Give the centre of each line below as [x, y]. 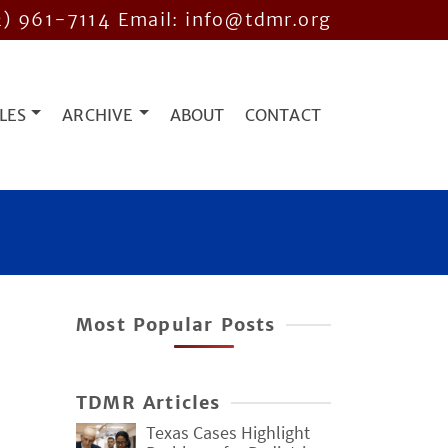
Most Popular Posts [176, 324]
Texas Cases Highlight [228, 432]
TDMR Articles [148, 402]
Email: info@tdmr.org [224, 19]
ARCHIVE [98, 115]
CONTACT [282, 115]
